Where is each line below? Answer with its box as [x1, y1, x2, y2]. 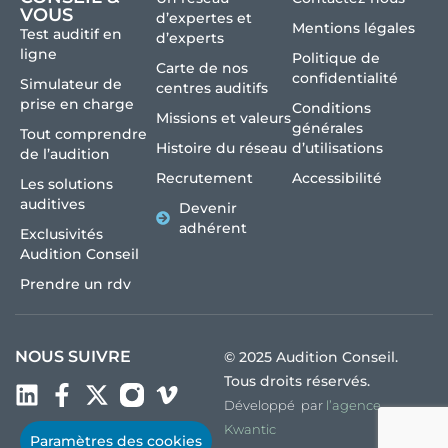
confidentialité [292, 68, 398, 87]
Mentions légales [292, 18, 415, 37]
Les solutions [20, 174, 113, 193]
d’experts [156, 28, 224, 47]
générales [292, 118, 363, 137]
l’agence [326, 396, 381, 413]
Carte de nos [156, 58, 248, 77]
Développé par [224, 396, 326, 413]
